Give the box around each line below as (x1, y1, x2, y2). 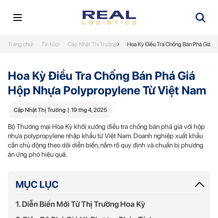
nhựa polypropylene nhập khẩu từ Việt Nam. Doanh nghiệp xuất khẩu (8, 132, 203, 140)
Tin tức (41, 41, 58, 48)
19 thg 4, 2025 (71, 107, 107, 113)
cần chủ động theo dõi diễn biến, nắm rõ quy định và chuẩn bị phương (8, 141, 203, 149)
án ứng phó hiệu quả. (8, 150, 67, 158)
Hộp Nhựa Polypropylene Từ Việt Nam (8, 83, 206, 97)
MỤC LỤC (16, 179, 58, 190)
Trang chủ (8, 41, 32, 48)
